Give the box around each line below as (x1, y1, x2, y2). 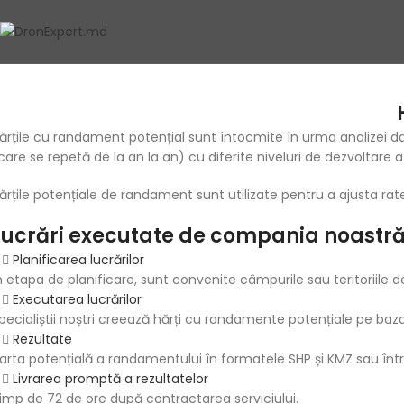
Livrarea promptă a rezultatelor (13, 370, 208, 388)
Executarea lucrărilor (13, 290, 142, 308)
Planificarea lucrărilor (13, 251, 144, 269)
